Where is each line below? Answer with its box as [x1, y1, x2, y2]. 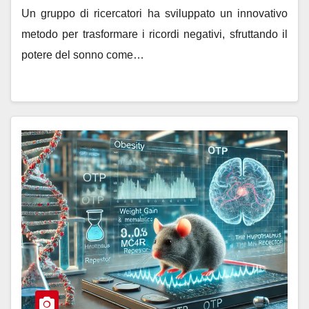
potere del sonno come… [21, 49, 144, 61]
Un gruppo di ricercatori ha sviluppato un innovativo [21, 8, 288, 19]
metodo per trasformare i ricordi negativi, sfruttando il [21, 28, 288, 40]
